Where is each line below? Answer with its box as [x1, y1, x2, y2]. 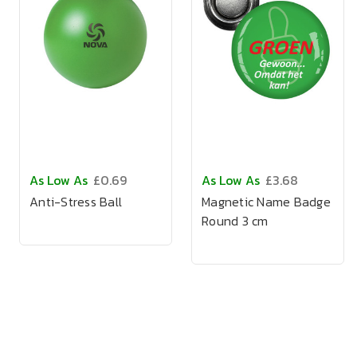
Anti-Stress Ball [29, 192, 122, 211]
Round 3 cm [202, 211, 269, 230]
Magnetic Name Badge [202, 192, 331, 211]
